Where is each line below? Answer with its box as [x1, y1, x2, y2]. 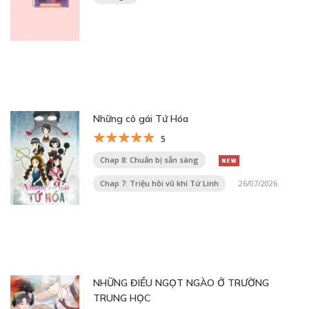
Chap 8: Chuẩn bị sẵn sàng [100, 154, 199, 165]
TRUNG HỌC [93, 292, 150, 304]
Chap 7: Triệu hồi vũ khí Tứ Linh [100, 178, 219, 188]
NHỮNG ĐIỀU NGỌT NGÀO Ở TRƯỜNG [93, 277, 269, 289]
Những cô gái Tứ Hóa [93, 112, 188, 125]
